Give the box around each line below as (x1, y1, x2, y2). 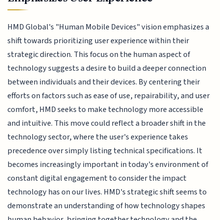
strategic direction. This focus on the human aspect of (7, 49, 191, 61)
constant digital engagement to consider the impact (7, 172, 187, 185)
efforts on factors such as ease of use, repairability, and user (7, 90, 210, 102)
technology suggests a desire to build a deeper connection (7, 62, 207, 75)
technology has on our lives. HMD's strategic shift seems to (7, 186, 207, 198)
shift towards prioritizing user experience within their (7, 35, 190, 47)
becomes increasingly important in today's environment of (7, 159, 209, 171)
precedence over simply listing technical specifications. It (7, 145, 203, 157)
